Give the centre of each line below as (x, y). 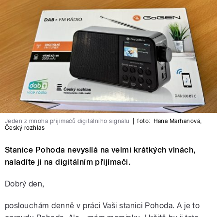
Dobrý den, (25, 184)
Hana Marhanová (177, 121)
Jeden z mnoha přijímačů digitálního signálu (67, 121)
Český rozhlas (25, 128)
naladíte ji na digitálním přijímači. (68, 162)
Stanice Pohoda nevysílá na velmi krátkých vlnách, (100, 150)
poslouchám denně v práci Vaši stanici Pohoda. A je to (102, 205)
